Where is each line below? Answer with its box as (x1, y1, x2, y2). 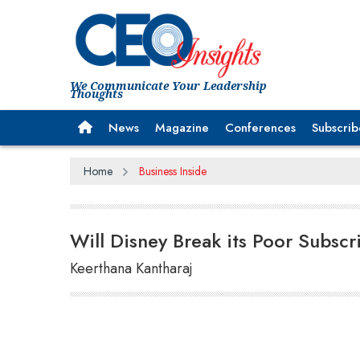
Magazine (155, 118, 209, 137)
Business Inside (138, 162, 207, 179)
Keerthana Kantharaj (70, 257, 193, 279)
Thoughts (70, 85, 123, 101)
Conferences (225, 118, 296, 137)
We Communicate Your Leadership (70, 77, 267, 93)
